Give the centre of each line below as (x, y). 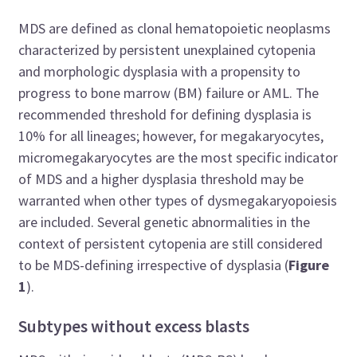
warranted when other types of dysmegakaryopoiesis (178, 200)
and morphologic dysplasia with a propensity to (160, 71)
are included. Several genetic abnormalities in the (165, 222)
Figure (309, 265)
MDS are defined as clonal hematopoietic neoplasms (175, 28)
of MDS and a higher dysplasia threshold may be (161, 178)
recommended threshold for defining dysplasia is (165, 114)
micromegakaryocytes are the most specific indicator (178, 157)
